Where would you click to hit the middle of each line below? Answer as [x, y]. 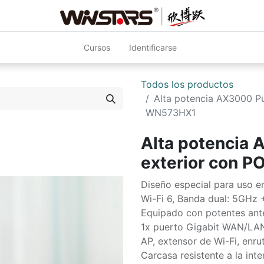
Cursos [97, 47]
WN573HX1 [171, 113]
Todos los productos [187, 84]
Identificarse [153, 47]
